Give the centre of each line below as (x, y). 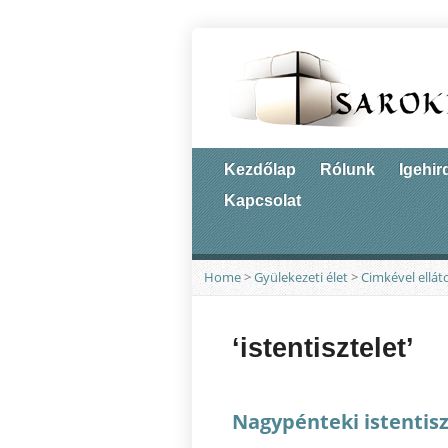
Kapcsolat (262, 200)
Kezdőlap (260, 169)
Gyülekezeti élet (301, 277)
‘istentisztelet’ (323, 348)
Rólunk (347, 169)
